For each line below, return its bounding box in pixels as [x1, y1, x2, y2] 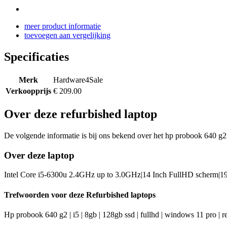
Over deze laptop [4, 149, 74, 161]
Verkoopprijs [6, 87, 51, 96]
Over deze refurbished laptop [4, 107, 157, 121]
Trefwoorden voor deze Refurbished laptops [4, 190, 156, 199]
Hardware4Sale [53, 75, 103, 85]
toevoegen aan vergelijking [24, 31, 110, 40]
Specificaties [4, 50, 69, 64]
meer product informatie [24, 22, 101, 31]
